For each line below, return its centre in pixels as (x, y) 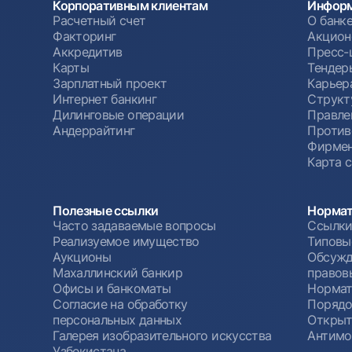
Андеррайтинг (94, 131)
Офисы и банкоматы (112, 288)
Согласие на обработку (120, 304)
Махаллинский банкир (118, 272)
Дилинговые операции (119, 115)
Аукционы (82, 257)
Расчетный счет (99, 21)
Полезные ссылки (106, 210)
